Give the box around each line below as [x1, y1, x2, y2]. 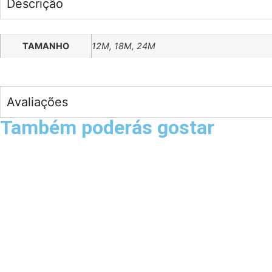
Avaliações [7, 95, 68, 110]
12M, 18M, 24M [92, 41, 155, 51]
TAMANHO [22, 41, 69, 51]
